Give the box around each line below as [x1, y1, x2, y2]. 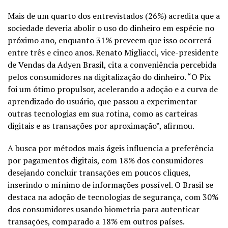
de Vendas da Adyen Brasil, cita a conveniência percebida [8, 59, 216, 70]
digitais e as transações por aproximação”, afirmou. [8, 120, 194, 131]
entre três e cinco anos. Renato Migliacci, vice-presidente [8, 46, 218, 58]
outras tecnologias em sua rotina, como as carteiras [8, 107, 197, 119]
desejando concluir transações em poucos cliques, [8, 166, 190, 178]
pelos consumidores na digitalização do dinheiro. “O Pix [8, 71, 211, 82]
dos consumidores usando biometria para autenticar [8, 203, 199, 215]
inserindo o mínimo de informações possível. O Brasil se [8, 179, 213, 190]
